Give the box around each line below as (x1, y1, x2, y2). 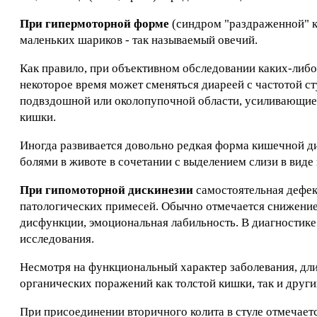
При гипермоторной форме (20, 17, 169, 30)
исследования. (20, 232, 94, 246)
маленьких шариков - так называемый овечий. (20, 33, 258, 47)
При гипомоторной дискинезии (20, 183, 193, 197)
